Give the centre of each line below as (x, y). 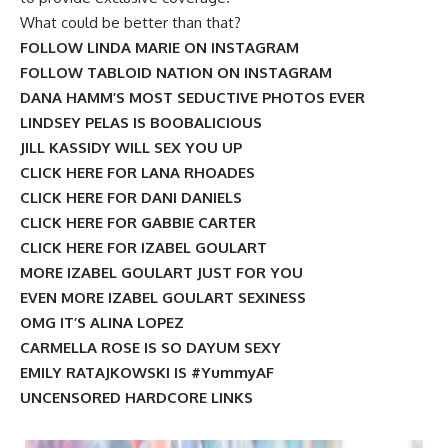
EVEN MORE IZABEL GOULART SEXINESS (163, 297)
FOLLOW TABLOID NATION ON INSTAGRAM (176, 72)
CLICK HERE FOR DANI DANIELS (131, 197)
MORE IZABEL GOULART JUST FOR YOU (161, 272)
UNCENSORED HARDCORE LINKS (136, 397)
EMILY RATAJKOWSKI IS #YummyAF (147, 372)
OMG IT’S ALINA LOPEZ (102, 322)
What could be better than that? (130, 22)
